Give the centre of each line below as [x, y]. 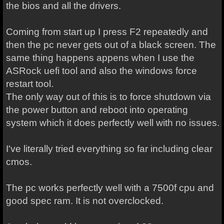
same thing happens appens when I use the [100, 58]
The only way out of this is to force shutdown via [108, 97]
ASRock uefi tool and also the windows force [101, 71]
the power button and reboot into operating [97, 110]
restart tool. [29, 84]
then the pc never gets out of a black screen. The [111, 45]
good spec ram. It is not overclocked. [84, 201]
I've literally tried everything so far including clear [109, 149]
